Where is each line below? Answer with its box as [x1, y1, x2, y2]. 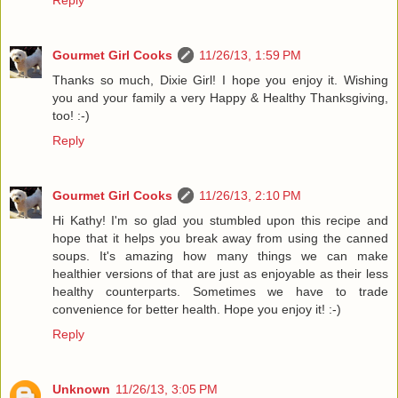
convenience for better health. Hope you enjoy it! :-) [52, 302, 341, 317]
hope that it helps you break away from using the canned [52, 231, 388, 246]
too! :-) [52, 108, 90, 123]
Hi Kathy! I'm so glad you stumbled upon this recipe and [52, 213, 388, 228]
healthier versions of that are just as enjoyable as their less [52, 267, 388, 282]
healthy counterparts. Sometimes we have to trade [52, 284, 388, 299]
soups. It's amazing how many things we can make [52, 249, 388, 264]
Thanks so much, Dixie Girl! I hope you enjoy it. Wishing [52, 73, 388, 88]
